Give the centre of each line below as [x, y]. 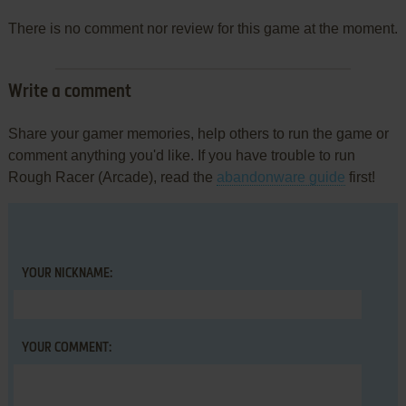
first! [360, 178]
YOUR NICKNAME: [67, 274]
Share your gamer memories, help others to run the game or [198, 134]
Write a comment [69, 93]
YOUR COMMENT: [66, 348]
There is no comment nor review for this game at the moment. [203, 29]
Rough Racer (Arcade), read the [112, 178]
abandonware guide [280, 178]
